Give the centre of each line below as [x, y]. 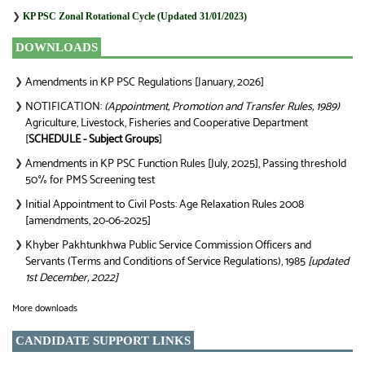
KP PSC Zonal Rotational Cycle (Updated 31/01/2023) [135, 16]
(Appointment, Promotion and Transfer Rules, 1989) [222, 107]
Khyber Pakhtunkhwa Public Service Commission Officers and [168, 245]
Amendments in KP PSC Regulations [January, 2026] [145, 82]
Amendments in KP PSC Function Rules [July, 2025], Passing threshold [186, 164]
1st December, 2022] [72, 278]
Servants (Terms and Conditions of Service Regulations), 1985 [167, 262]
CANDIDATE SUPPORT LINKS [103, 340]
